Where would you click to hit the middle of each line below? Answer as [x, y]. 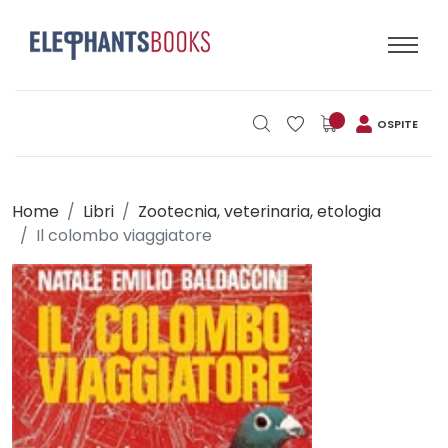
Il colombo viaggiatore [124, 235]
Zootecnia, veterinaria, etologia [259, 211]
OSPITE [397, 123]
